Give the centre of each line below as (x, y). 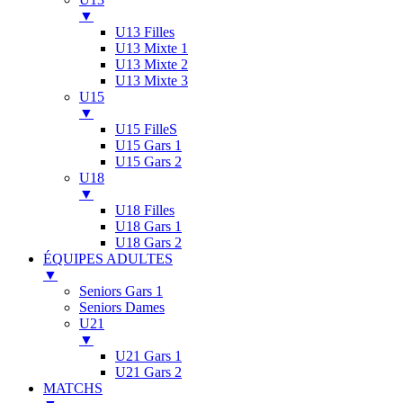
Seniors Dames (122, 307)
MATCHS (73, 388)
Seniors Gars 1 (121, 291)
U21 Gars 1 (148, 355)
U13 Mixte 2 (152, 64)
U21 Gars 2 (148, 372)
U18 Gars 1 (148, 226)
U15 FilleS (146, 129)
